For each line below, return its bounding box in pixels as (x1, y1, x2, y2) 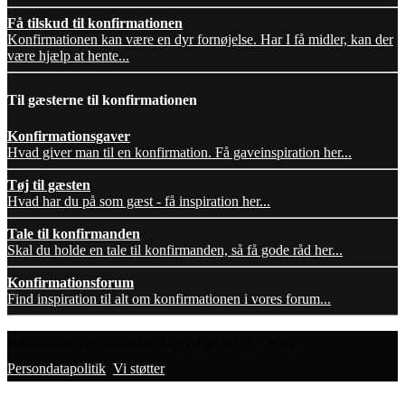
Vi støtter (113, 360, 165, 376)
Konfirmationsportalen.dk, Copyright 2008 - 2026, (7, 334, 296, 351)
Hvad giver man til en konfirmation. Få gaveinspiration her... (7, 144, 352, 160)
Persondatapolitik (7, 360, 106, 376)
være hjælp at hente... (7, 48, 129, 64)
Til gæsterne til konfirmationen (7, 92, 197, 108)
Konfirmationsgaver (7, 127, 130, 144)
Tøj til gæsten (7, 176, 90, 193)
